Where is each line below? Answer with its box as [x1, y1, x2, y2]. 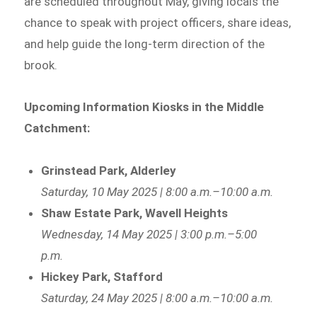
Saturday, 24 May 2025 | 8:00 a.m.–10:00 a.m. [41, 291, 274, 306]
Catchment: [24, 121, 91, 136]
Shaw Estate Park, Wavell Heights [41, 206, 229, 221]
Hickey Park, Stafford [41, 270, 163, 284]
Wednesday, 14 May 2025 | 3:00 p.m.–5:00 [41, 227, 258, 242]
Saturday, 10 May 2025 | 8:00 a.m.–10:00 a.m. [41, 185, 274, 200]
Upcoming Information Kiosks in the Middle [24, 100, 265, 115]
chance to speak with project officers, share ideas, [24, 15, 292, 30]
